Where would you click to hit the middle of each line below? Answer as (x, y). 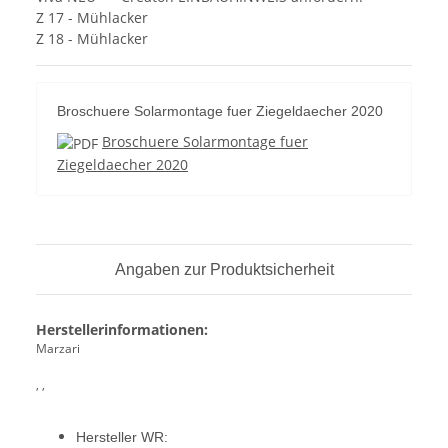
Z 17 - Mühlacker (92, 18)
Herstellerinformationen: (122, 329)
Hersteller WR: (122, 436)
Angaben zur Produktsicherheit (224, 269)
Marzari (58, 348)
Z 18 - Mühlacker (92, 39)
